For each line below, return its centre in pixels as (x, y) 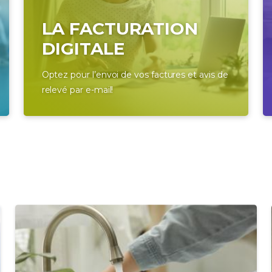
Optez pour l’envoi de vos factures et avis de (135, 75)
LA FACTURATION (120, 29)
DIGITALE (83, 49)
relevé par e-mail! (77, 90)
